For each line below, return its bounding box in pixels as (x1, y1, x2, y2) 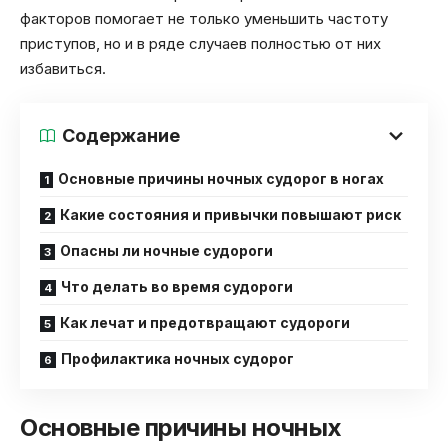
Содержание (62, 125, 180, 147)
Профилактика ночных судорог (61, 350, 294, 368)
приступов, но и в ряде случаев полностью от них (20, 33, 381, 53)
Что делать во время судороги (61, 278, 293, 296)
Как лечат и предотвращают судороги (60, 314, 350, 332)
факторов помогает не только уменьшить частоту (20, 8, 388, 28)
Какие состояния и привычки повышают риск (60, 206, 401, 224)
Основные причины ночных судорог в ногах (58, 170, 384, 188)
